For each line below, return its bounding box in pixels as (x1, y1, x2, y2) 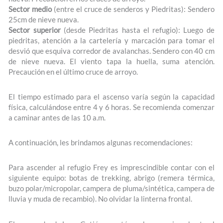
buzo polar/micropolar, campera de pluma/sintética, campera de (8, 184, 215, 193)
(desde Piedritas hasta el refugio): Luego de (63, 25, 215, 34)
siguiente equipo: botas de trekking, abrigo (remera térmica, (8, 174, 215, 183)
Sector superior (8, 25, 64, 34)
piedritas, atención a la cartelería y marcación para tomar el (8, 36, 215, 45)
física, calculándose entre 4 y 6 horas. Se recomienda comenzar (8, 103, 215, 112)
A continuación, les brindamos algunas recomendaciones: (8, 138, 193, 147)
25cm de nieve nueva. (8, 15, 79, 24)
